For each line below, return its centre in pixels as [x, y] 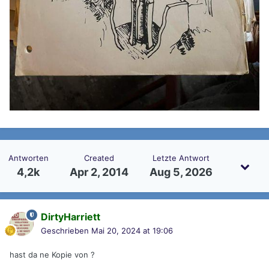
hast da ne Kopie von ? [52, 255]
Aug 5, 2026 [181, 172]
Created [99, 158]
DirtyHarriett [71, 217]
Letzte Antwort [181, 158]
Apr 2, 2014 [99, 172]
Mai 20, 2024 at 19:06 [132, 231]
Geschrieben [66, 231]
